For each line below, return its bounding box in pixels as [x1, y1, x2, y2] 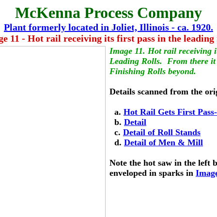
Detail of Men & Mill [124, 138, 203, 147]
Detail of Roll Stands [123, 127, 201, 137]
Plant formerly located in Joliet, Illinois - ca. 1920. [4, 22, 213, 32]
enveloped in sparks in [109, 168, 196, 178]
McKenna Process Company [15, 4, 202, 21]
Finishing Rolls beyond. [109, 66, 196, 76]
